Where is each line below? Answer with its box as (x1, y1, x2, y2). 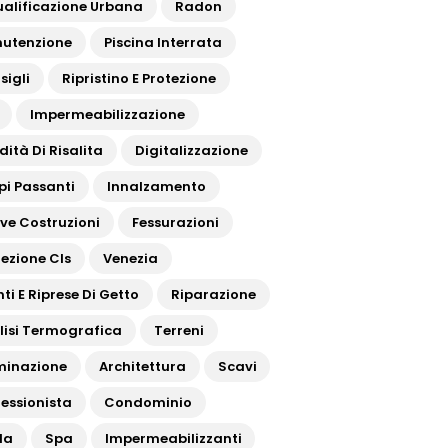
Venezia (103, 249, 159, 268)
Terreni (154, 321, 205, 340)
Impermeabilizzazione (30, 105, 186, 124)
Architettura (99, 357, 187, 376)
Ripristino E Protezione (62, 69, 217, 88)
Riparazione (171, 285, 257, 304)
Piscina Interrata (104, 33, 223, 52)
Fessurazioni (132, 213, 220, 232)
